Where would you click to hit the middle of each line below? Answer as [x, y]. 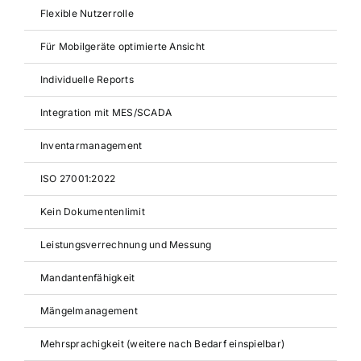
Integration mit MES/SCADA [106, 112]
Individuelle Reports [87, 79]
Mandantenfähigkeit [87, 278]
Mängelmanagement [89, 311]
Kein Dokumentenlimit [92, 212]
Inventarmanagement [91, 145]
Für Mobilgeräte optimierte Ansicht [122, 46]
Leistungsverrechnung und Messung [126, 245]
